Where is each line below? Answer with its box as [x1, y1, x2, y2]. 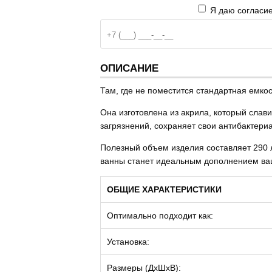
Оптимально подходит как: [107, 211, 213, 220]
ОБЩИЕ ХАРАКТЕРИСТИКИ [107, 185, 222, 194]
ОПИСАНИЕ [100, 63, 158, 74]
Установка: [107, 237, 149, 246]
